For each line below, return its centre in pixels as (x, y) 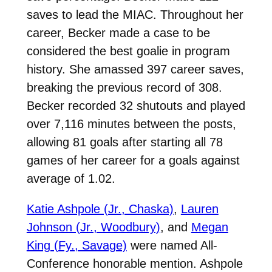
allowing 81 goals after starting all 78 (124, 142)
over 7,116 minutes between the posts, (131, 124)
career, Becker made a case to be (118, 32)
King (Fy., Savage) (76, 245)
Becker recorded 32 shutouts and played (136, 105)
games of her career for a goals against (133, 160)
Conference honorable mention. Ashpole (134, 263)
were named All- (172, 245)
